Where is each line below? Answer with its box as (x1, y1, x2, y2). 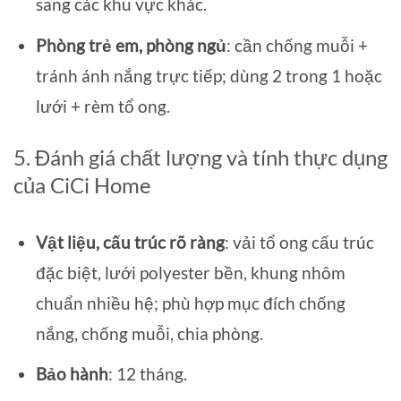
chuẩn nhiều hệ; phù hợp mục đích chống (35, 292, 346, 313)
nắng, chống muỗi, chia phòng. (35, 322, 263, 344)
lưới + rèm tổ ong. (35, 95, 170, 116)
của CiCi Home (13, 172, 151, 199)
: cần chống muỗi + (226, 34, 368, 55)
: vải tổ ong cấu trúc (224, 231, 374, 252)
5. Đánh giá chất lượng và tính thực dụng (13, 144, 388, 171)
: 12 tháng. (107, 363, 187, 385)
